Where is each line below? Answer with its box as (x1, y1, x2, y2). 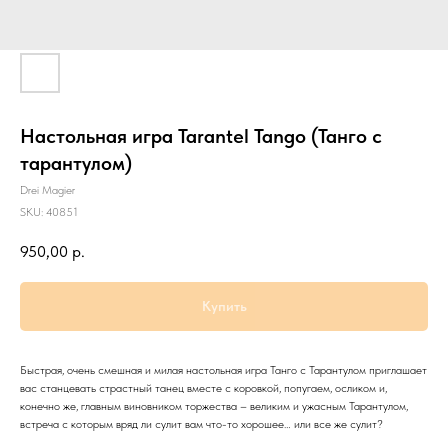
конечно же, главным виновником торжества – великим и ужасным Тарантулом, (20, 399, 408, 414)
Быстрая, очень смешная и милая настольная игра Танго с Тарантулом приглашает (20, 363, 427, 378)
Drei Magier (20, 183, 75, 197)
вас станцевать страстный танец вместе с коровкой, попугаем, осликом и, (20, 381, 387, 396)
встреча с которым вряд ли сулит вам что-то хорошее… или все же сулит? (20, 417, 383, 432)
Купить (201, 298, 247, 315)
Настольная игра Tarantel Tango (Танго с (20, 124, 382, 148)
